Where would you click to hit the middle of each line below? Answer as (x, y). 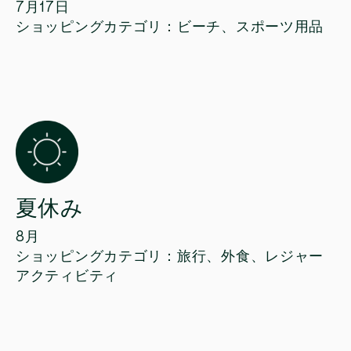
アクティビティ (67, 276)
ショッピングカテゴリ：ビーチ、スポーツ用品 (170, 27)
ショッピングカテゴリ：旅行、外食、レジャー (170, 257)
